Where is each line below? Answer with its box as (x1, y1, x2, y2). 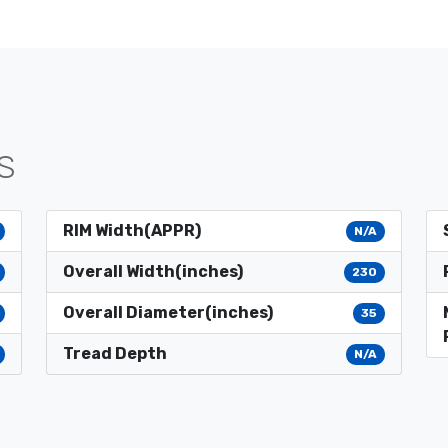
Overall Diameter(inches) (63, 303, 273, 323)
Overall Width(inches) (63, 262, 243, 282)
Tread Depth (63, 344, 167, 364)
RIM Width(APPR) (63, 221, 201, 241)
